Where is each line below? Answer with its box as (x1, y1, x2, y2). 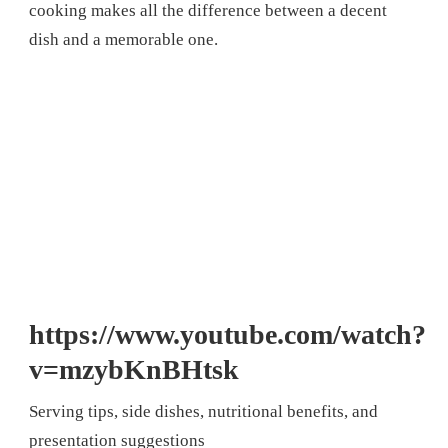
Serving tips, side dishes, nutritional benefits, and (29, 402, 378, 422)
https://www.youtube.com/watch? (29, 319, 426, 351)
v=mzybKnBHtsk (29, 354, 239, 386)
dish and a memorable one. (29, 30, 218, 50)
